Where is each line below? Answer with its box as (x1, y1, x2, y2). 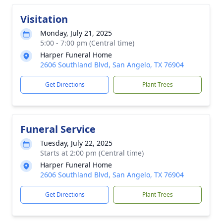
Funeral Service (20, 122, 96, 136)
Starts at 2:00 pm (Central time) (40, 148, 144, 158)
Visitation (20, 12, 68, 26)
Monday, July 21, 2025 (40, 28, 112, 38)
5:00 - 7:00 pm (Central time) (40, 38, 134, 48)
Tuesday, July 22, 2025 (40, 138, 112, 148)
